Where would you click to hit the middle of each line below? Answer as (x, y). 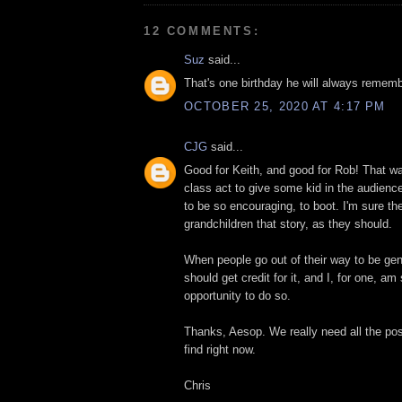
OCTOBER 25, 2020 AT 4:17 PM (285, 106)
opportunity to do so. (237, 296)
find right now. (220, 350)
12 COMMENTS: (202, 31)
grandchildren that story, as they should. (288, 224)
